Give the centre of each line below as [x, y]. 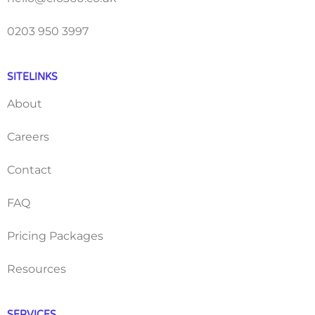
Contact [30, 170]
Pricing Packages [55, 236]
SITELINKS [32, 77]
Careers [28, 137]
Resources [37, 269]
